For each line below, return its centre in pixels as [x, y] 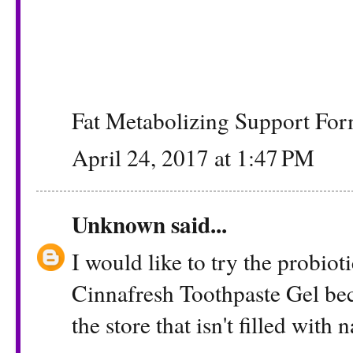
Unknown [119, 225]
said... [196, 225]
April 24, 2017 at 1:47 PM [193, 157]
